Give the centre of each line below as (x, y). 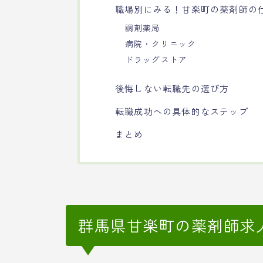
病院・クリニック (161, 43)
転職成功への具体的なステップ (182, 111)
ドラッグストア (156, 59)
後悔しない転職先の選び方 (172, 88)
